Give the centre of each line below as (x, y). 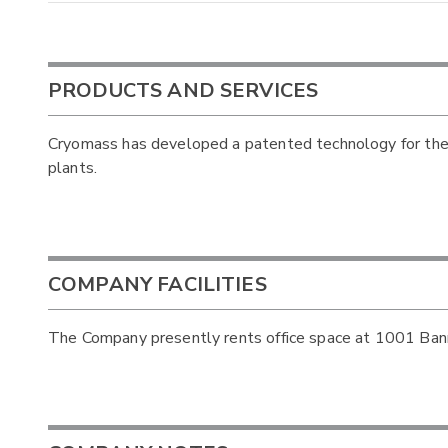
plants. (73, 168)
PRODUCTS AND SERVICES (183, 91)
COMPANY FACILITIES (157, 284)
